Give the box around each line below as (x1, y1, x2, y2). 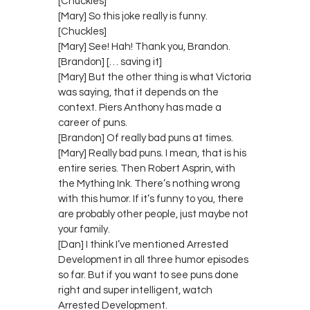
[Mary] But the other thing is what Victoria (58, 71, 251, 82)
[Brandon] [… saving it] (58, 56, 162, 67)
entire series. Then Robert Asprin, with (58, 163, 235, 174)
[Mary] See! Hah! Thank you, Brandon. (58, 41, 230, 52)
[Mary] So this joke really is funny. (58, 10, 208, 21)
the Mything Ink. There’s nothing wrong (58, 178, 240, 189)
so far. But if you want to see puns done (58, 269, 239, 280)
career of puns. (58, 117, 127, 128)
